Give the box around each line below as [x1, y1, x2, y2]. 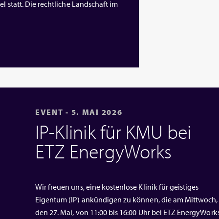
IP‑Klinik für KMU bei [35, 119, 192, 144]
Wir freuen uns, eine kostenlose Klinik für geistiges [35, 182, 199, 192]
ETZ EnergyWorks [35, 138, 172, 164]
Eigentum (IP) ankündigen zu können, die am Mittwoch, [35, 195, 218, 205]
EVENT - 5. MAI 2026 [35, 107, 123, 117]
